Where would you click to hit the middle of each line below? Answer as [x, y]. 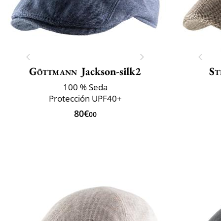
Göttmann [53, 71]
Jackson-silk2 [111, 71]
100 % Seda [85, 87]
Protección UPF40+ [85, 98]
